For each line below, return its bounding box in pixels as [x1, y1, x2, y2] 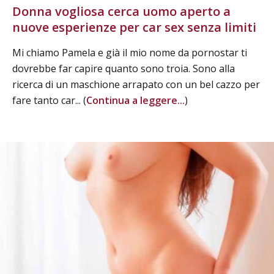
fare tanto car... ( [12, 93, 86, 107]
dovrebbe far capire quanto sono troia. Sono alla [12, 61, 235, 75]
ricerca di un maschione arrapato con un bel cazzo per [12, 77, 260, 91]
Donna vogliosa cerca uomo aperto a [12, 2, 231, 20]
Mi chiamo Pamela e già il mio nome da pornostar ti [12, 45, 247, 59]
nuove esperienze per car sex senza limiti [12, 18, 256, 35]
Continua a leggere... [86, 93, 185, 107]
